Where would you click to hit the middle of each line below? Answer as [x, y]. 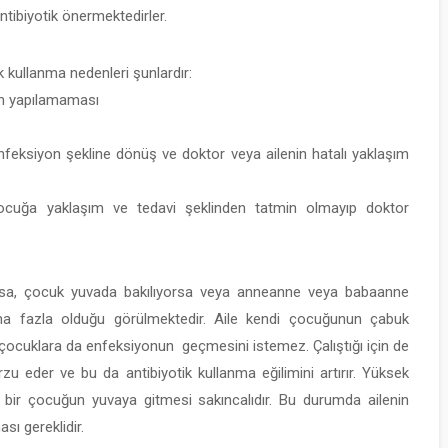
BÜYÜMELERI [402, 356]
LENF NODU [402, 336]
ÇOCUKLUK [402, 276]
